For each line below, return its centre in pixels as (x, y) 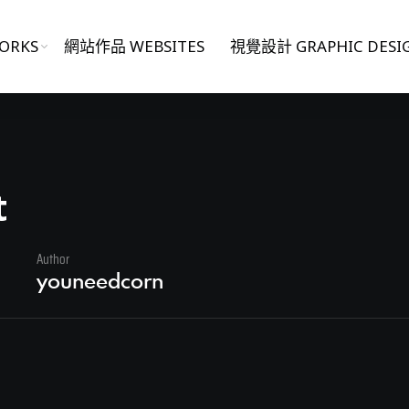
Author (53, 260)
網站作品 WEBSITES (134, 46)
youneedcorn (100, 281)
